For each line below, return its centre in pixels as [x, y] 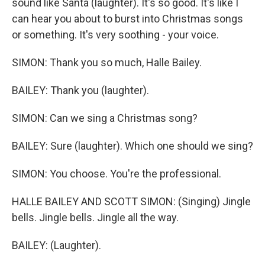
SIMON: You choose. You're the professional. [117, 174]
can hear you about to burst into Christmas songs [127, 19]
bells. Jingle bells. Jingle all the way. [95, 217]
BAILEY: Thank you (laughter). [80, 90]
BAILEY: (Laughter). [56, 245]
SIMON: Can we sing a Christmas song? [105, 118]
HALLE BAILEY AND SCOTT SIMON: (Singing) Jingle [131, 201]
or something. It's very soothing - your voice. [115, 35]
